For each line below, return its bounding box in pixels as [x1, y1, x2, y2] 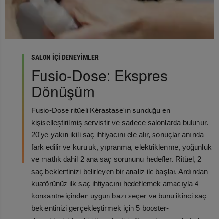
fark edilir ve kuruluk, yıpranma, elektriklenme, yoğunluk [31, 143, 212, 152]
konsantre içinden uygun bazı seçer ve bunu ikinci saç [31, 192, 207, 200]
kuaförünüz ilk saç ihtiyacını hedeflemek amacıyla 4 [31, 179, 199, 188]
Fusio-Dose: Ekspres [31, 65, 168, 86]
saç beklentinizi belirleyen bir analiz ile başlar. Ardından [31, 167, 208, 176]
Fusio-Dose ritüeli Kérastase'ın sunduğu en [31, 106, 171, 115]
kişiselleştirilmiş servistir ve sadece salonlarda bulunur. [31, 118, 208, 127]
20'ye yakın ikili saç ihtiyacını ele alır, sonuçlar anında [31, 131, 204, 139]
